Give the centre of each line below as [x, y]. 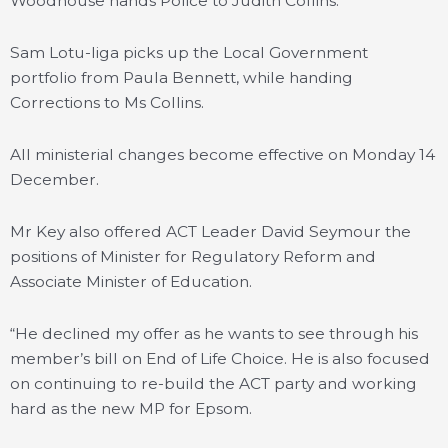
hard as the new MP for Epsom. [131, 409]
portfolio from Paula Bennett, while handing [181, 77]
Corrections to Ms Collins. [107, 102]
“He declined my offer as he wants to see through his [214, 334]
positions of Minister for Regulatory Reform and [193, 256]
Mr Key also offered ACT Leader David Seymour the [210, 231]
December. [54, 179]
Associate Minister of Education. [131, 281]
